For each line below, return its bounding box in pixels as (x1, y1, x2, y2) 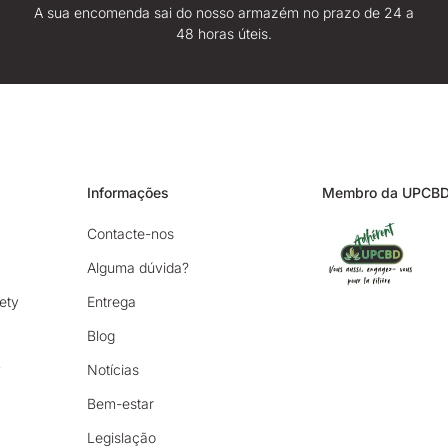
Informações (87, 184, 170, 202)
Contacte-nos (87, 225, 175, 243)
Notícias (87, 361, 140, 379)
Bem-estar (87, 395, 155, 413)
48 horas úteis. (175, 25, 272, 43)
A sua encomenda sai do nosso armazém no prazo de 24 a (33, 4, 414, 22)
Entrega (87, 293, 137, 311)
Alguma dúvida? (87, 259, 190, 277)
